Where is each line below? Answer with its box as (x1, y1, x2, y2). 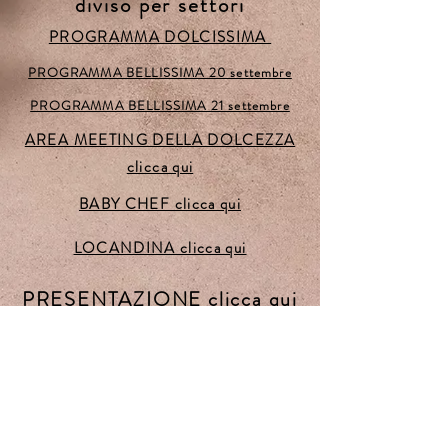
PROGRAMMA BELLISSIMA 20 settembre (28, 63, 292, 82)
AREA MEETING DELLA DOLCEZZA (24, 129, 296, 151)
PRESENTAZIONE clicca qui (21, 285, 299, 314)
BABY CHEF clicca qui (79, 193, 241, 215)
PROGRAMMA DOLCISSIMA (48, 26, 272, 48)
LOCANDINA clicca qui (73, 237, 247, 259)
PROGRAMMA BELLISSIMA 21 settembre (30, 96, 290, 115)
